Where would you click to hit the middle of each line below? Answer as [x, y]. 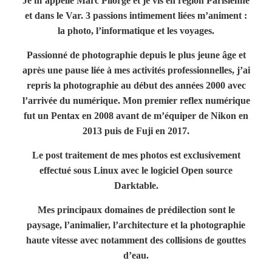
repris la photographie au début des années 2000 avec [136, 85]
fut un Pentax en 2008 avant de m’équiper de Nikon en [136, 116]
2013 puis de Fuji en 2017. [136, 131]
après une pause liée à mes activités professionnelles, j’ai [136, 70]
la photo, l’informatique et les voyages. [136, 31]
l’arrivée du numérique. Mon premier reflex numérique [136, 100]
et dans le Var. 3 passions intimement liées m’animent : [136, 15]
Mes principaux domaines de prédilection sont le [136, 210]
